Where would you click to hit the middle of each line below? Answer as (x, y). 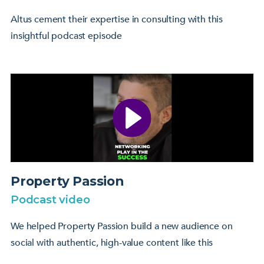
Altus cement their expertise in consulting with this (117, 19)
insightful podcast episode (67, 36)
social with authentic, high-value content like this (112, 242)
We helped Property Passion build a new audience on (122, 226)
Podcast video (50, 199)
